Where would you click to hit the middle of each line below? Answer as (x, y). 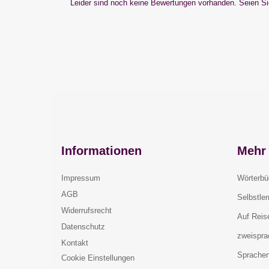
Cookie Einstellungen (98, 258)
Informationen (101, 151)
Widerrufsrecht (86, 210)
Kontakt (75, 243)
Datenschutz (83, 227)
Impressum (81, 178)
